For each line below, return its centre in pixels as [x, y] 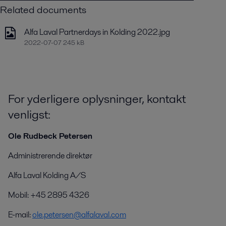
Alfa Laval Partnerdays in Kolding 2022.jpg [97, 32]
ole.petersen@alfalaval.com [79, 215]
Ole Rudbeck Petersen [50, 136]
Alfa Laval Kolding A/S [47, 176]
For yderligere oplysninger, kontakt [97, 99]
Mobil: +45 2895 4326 [48, 195]
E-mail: [20, 215]
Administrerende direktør [50, 156]
